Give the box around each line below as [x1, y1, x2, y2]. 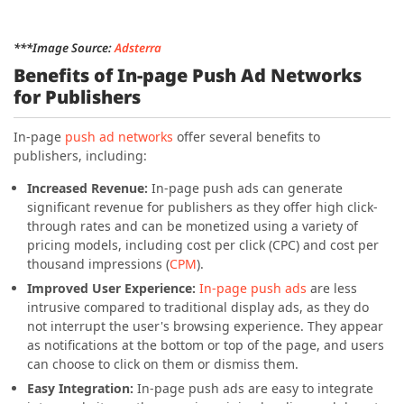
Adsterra [115, 40, 161, 56]
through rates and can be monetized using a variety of [27, 217, 358, 234]
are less [307, 280, 357, 297]
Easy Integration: [27, 380, 133, 397]
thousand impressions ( [27, 255, 170, 272]
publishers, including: [14, 147, 147, 164]
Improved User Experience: [27, 280, 196, 297]
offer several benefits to [173, 128, 320, 145]
